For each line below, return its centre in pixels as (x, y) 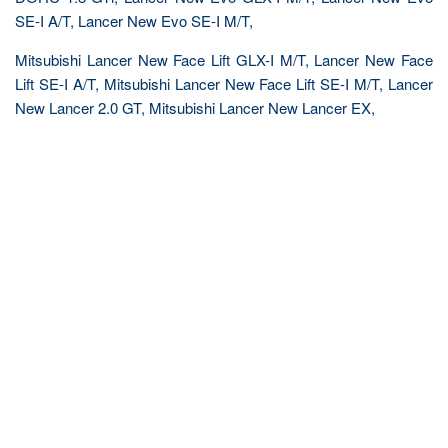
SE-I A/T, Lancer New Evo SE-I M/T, (134, 20)
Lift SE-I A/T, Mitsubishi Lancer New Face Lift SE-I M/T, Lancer (224, 83)
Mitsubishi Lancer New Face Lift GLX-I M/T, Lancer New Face (224, 59)
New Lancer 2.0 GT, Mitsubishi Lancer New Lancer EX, (195, 107)
